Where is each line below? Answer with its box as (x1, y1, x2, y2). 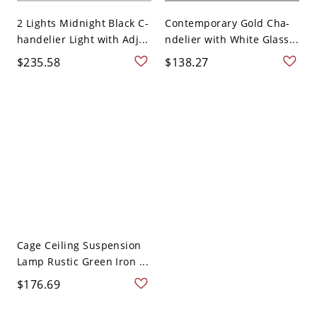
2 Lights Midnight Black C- (16, 16, 149, 30)
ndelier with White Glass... (165, 33, 299, 47)
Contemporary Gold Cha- (165, 16, 290, 30)
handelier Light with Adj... (16, 33, 149, 47)
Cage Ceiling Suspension (16, 238, 142, 253)
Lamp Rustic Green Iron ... (16, 255, 149, 269)
